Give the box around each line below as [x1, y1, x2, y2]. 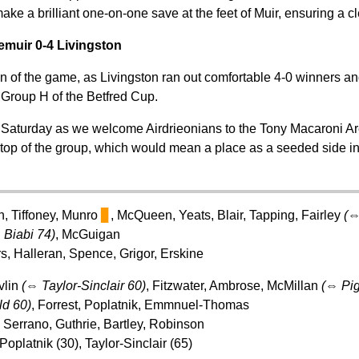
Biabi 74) [3, 227, 55, 241]
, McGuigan [54, 227, 120, 241]
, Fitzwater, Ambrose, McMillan [145, 278, 321, 292]
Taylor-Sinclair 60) [41, 278, 146, 292]
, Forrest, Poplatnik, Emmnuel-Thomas [30, 297, 249, 312]
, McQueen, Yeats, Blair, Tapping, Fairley [110, 208, 344, 222]
